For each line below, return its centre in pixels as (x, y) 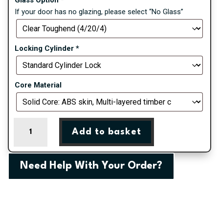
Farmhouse (32, 170)
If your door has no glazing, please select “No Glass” (99, 11)
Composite (31, 182)
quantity (26, 205)
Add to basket (106, 132)
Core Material (38, 85)
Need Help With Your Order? (91, 166)
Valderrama (32, 146)
